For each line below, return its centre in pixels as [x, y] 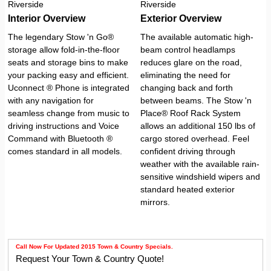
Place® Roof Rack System [191, 113]
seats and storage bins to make [68, 62]
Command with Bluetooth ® [60, 139]
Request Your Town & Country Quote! [90, 259]
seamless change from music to [69, 113]
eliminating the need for [186, 75]
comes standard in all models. [65, 151]
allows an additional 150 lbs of [198, 126]
